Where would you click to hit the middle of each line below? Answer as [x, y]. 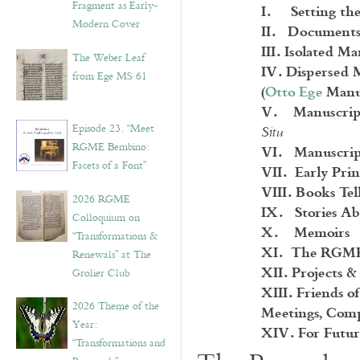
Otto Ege [294, 91]
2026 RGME [101, 199]
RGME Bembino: [111, 147]
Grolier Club [101, 273]
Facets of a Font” [109, 166]
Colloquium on [106, 218]
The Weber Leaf [108, 58]
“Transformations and [119, 343]
